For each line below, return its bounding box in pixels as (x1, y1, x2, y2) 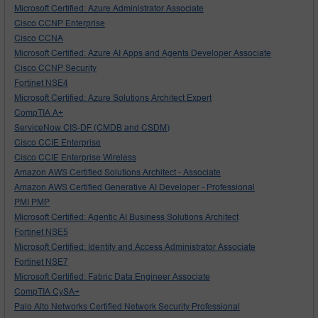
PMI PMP (14, 197, 50, 207)
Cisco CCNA (14, 33, 63, 43)
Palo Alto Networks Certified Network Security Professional (14, 301, 240, 312)
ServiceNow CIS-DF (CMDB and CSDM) (14, 122, 170, 133)
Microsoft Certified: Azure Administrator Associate (14, 3, 204, 13)
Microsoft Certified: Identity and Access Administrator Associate (14, 241, 256, 252)
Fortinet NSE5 (14, 226, 68, 237)
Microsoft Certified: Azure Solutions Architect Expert (14, 92, 212, 103)
